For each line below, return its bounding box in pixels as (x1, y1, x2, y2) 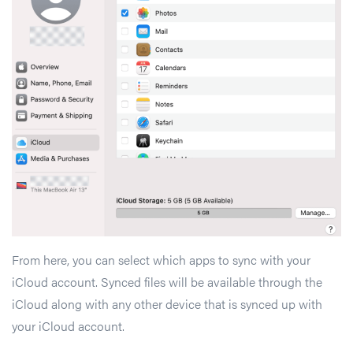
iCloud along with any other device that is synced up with (12, 295, 322, 314)
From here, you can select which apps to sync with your (12, 251, 310, 269)
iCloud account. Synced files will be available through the (12, 273, 322, 292)
